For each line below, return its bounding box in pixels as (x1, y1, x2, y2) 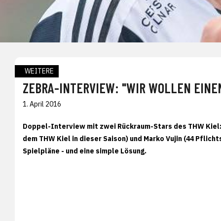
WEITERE (25, 66, 54, 75)
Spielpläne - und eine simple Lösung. (23, 146, 147, 155)
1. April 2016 (23, 99, 61, 109)
